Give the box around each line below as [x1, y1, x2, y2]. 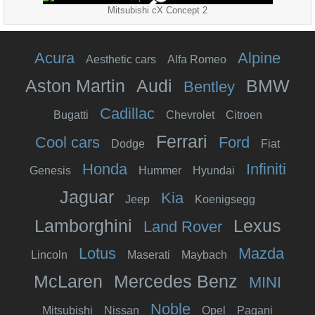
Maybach [181, 248, 227, 261]
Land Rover [143, 217, 222, 236]
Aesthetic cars [86, 53, 156, 65]
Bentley [184, 77, 235, 96]
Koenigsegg [195, 193, 255, 205]
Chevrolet [165, 108, 214, 121]
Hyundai [192, 164, 235, 176]
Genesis [29, 164, 71, 176]
